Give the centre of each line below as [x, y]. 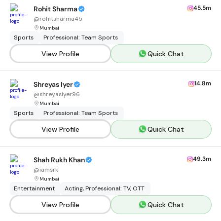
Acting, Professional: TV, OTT [105, 188]
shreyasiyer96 [60, 94]
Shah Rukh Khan [59, 160]
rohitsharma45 [61, 19]
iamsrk [49, 170]
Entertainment [34, 188]
